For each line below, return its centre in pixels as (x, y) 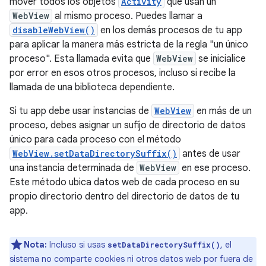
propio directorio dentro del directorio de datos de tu (124, 197)
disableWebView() (54, 30)
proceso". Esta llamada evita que (81, 59)
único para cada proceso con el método (95, 140)
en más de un (223, 111)
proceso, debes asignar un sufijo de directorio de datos (128, 125)
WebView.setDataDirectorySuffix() (95, 153)
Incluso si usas (77, 245)
